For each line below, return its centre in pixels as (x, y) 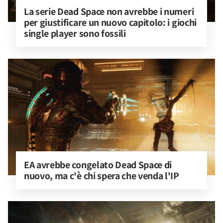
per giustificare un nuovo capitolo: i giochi (111, 22)
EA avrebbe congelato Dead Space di (99, 165)
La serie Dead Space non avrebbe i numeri (110, 11)
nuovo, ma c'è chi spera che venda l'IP (102, 176)
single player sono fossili (75, 33)
